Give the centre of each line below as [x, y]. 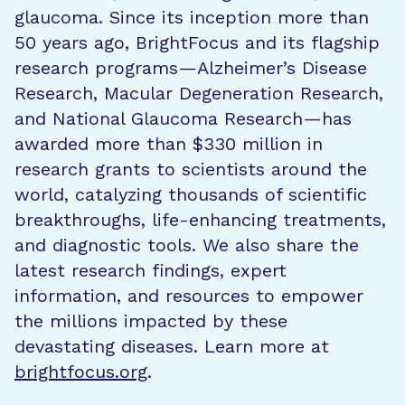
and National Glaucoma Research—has [183, 118]
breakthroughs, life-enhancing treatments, [200, 219]
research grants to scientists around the [191, 169]
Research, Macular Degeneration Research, [199, 93]
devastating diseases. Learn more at [172, 346]
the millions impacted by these [151, 320]
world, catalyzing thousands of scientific [191, 194]
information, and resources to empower [189, 295]
